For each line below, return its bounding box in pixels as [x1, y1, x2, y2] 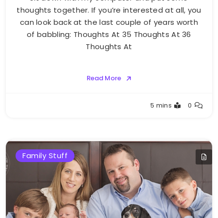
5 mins [150, 100, 172, 110]
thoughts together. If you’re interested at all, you [17, 4, 201, 15]
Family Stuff [22, 150, 68, 161]
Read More [86, 73, 121, 83]
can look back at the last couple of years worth [19, 17, 199, 27]
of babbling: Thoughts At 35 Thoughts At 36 [27, 29, 191, 39]
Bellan [21, 105, 42, 115]
